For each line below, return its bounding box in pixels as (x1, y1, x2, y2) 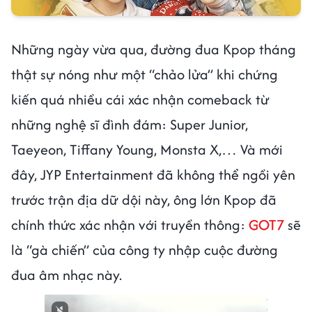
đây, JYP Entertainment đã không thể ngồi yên (11, 164, 295, 185)
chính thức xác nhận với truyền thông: (11, 214, 249, 235)
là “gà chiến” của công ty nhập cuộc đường (11, 239, 278, 260)
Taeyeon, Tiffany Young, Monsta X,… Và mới (11, 139, 283, 159)
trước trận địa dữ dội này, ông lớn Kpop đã (11, 189, 276, 210)
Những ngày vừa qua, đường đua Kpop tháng (11, 38, 296, 59)
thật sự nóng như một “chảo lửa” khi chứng (11, 63, 278, 84)
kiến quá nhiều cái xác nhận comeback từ (11, 88, 270, 109)
